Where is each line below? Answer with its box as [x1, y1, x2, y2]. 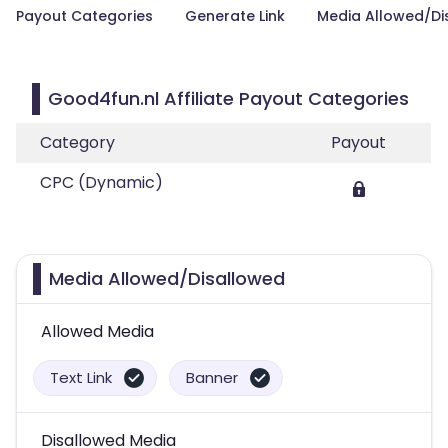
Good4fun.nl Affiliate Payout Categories [48, 86, 409, 111]
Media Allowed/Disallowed [49, 266, 285, 291]
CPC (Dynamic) [40, 171, 163, 194]
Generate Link [185, 6, 285, 26]
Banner [186, 367, 238, 388]
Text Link [50, 367, 112, 388]
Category [40, 131, 115, 154]
